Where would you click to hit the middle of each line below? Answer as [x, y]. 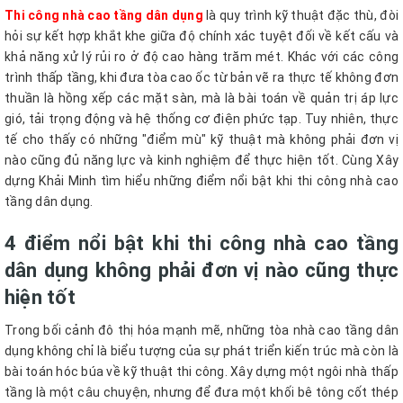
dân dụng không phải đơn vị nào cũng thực [201, 270]
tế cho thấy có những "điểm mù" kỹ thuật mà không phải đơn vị [201, 139]
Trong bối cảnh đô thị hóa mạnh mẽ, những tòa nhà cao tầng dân [201, 330]
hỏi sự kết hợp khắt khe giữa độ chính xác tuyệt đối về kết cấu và [201, 36]
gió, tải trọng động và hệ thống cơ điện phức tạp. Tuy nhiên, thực [201, 119]
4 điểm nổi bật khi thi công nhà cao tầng [201, 243]
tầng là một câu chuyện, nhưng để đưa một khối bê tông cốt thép [201, 392]
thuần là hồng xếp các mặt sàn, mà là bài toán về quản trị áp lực [201, 98]
